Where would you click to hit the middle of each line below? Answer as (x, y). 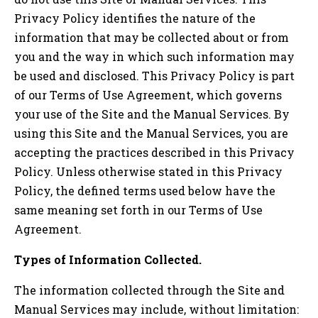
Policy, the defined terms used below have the (145, 190)
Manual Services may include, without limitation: (157, 309)
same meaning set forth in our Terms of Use (138, 209)
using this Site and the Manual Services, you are (151, 133)
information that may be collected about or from (152, 37)
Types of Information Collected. (108, 259)
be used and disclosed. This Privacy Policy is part (154, 75)
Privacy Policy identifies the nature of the (135, 18)
